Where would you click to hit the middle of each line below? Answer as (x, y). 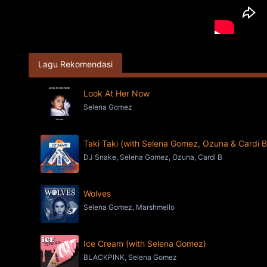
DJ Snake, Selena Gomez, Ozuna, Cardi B (153, 157)
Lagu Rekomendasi (75, 64)
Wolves (97, 193)
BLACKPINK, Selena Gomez (130, 257)
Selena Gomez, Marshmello (129, 207)
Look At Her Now (117, 93)
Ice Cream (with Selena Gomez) (145, 243)
